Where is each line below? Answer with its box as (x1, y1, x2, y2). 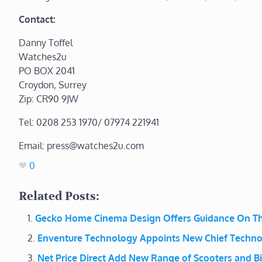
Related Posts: (19, 189, 99, 204)
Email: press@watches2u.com (19, 140, 144, 151)
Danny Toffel (19, 37, 73, 49)
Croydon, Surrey (19, 79, 87, 91)
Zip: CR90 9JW (19, 93, 78, 105)
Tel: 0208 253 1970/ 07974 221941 (19, 116, 159, 128)
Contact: (19, 13, 56, 25)
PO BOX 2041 (19, 65, 75, 77)
